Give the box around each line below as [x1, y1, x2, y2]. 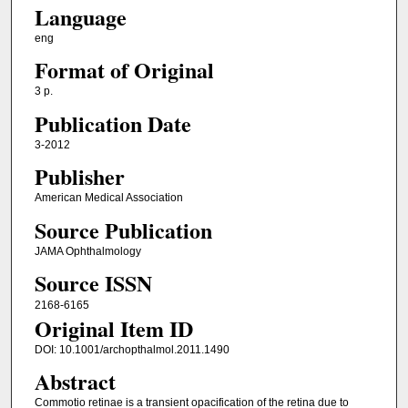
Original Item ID [34, 311, 193, 344]
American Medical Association [34, 191, 183, 205]
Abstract [34, 365, 116, 398]
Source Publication [34, 213, 212, 246]
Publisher [34, 160, 125, 193]
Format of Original [34, 54, 214, 87]
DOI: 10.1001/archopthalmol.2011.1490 [34, 342, 229, 356]
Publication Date [34, 107, 191, 139]
